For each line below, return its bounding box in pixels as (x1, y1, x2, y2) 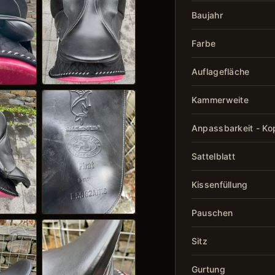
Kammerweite (191, 94, 249, 105)
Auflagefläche (191, 66, 250, 77)
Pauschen (191, 207, 233, 218)
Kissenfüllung (191, 179, 248, 190)
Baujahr (191, 9, 223, 20)
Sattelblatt (191, 150, 236, 161)
